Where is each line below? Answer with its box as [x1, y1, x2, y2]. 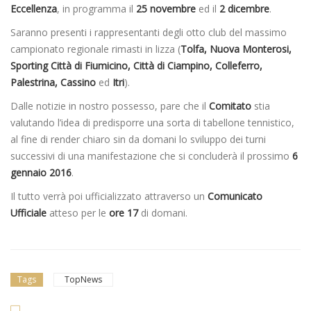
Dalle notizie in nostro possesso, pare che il [10, 99, 209, 112]
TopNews [65, 274, 102, 286]
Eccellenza [10, 1, 57, 15]
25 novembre [136, 1, 196, 15]
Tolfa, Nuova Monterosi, [180, 42, 292, 56]
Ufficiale [10, 205, 47, 219]
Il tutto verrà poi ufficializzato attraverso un [10, 189, 208, 203]
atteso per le [47, 205, 109, 219]
